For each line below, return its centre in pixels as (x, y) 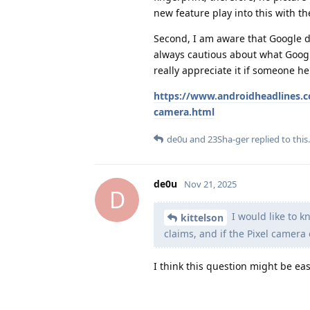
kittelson (202, 217)
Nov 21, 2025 (210, 184)
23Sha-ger (228, 139)
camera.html (184, 111)
